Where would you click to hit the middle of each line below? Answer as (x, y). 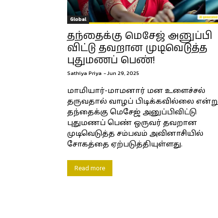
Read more (90, 168)
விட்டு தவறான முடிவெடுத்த (137, 48)
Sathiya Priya (84, 73)
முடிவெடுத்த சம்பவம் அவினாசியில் (135, 134)
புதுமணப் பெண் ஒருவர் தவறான (132, 123)
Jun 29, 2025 (123, 73)
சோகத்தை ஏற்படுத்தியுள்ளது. (125, 145)
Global (78, 19)
